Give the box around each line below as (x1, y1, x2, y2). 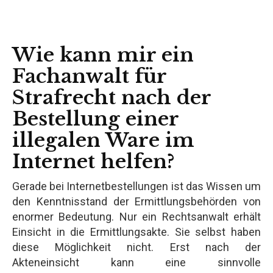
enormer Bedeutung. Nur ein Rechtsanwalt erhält (12, 210, 261, 223)
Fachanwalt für (12, 63, 166, 88)
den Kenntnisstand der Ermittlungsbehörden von (12, 194, 261, 208)
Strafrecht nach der (12, 85, 211, 110)
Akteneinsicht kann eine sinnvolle (12, 255, 261, 269)
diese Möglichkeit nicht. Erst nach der (12, 240, 261, 253)
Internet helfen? (12, 149, 175, 174)
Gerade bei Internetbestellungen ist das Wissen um (12, 179, 261, 193)
